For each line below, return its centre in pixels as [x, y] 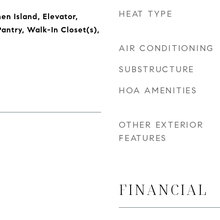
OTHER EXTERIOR [161, 125]
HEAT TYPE [146, 14]
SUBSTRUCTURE [157, 69]
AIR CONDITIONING [166, 48]
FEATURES [143, 138]
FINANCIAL [163, 189]
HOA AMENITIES [158, 91]
